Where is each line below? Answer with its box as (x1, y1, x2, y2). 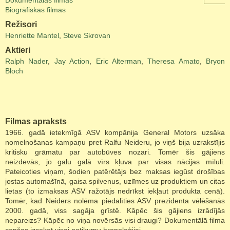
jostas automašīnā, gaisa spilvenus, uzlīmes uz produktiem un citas (5, 177, 225, 185)
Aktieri (5, 46, 30, 54)
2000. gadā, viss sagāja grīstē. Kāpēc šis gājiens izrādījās (5, 206, 225, 215)
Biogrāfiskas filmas (5, 6, 66, 14)
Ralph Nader (5, 57, 48, 65)
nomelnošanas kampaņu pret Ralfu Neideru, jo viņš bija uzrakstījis (5, 138, 225, 146)
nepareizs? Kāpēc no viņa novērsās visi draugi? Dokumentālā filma (5, 216, 225, 224)
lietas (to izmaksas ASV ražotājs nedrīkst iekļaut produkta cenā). (5, 187, 225, 195)
